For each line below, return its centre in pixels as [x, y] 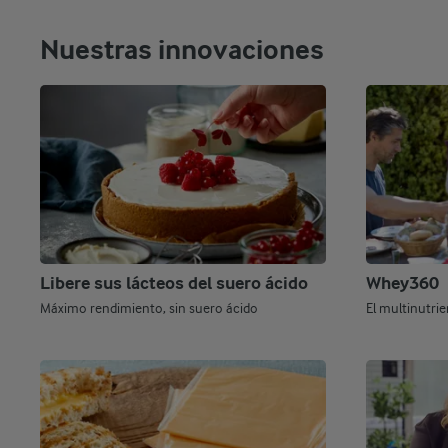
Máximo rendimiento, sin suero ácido [149, 308]
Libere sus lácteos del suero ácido [174, 284]
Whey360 [402, 284]
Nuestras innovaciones [182, 51]
